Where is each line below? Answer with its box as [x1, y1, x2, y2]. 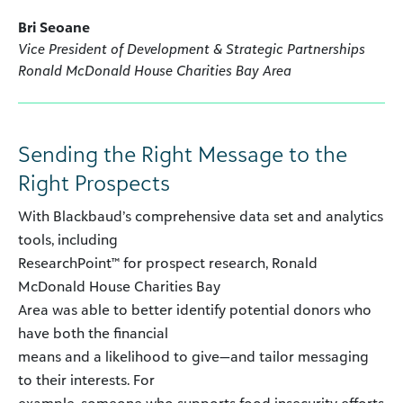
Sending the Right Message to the [18, 140, 347, 168]
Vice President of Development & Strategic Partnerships [18, 40, 365, 58]
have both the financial [18, 324, 168, 343]
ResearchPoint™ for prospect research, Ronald [18, 254, 318, 273]
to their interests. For [18, 371, 155, 390]
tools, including [18, 230, 118, 249]
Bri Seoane [18, 18, 90, 37]
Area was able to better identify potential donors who [18, 300, 372, 319]
